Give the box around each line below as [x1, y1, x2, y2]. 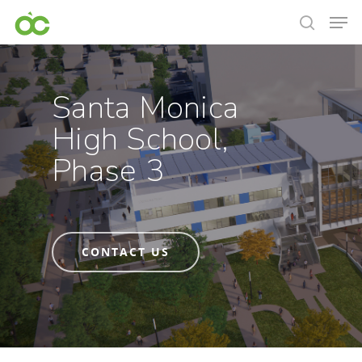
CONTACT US [82, 243, 170, 259]
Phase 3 [52, 149, 164, 192]
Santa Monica [52, 86, 238, 129]
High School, [52, 117, 229, 161]
